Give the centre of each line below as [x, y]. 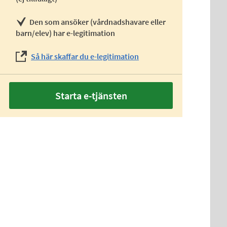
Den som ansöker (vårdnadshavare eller [98, 22]
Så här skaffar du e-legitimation [85, 56]
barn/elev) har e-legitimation [66, 33]
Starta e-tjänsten [91, 96]
